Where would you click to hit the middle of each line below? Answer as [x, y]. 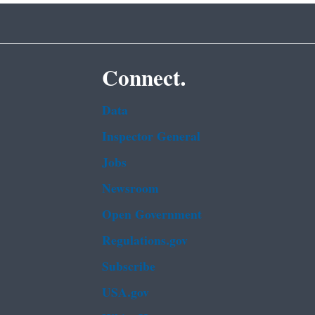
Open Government [152, 215]
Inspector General [151, 137]
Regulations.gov [144, 241]
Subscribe [128, 267]
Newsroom [130, 189]
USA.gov [125, 293]
